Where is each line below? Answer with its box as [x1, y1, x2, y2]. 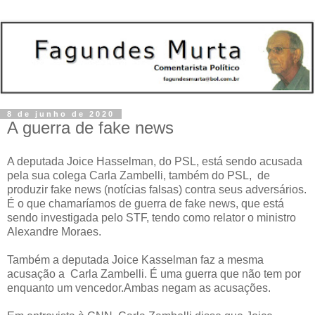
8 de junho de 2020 [7, 110, 115, 119]
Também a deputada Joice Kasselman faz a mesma [7, 254, 264, 266]
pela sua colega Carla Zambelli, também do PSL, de [7, 169, 270, 182]
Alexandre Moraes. [7, 226, 101, 238]
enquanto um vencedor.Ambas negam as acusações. [7, 282, 271, 295]
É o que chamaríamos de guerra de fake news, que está [7, 198, 284, 210]
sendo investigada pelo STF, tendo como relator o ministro [7, 212, 296, 224]
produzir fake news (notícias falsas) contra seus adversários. [7, 184, 307, 196]
